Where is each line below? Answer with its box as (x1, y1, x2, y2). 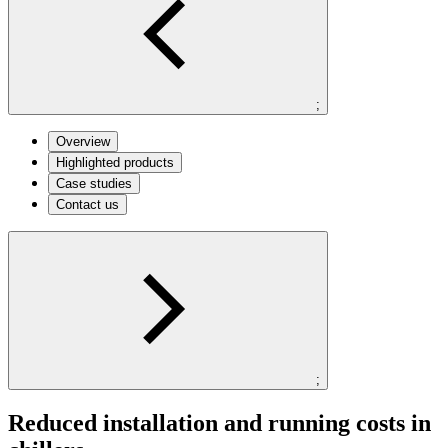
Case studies (56, 175, 132, 191)
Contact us (56, 196, 119, 212)
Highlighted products (56, 154, 174, 170)
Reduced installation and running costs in (8, 409, 431, 436)
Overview (56, 133, 110, 149)
